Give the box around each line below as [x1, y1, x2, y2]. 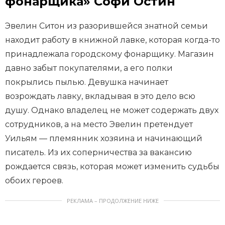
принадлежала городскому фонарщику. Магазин [5, 49, 214, 59]
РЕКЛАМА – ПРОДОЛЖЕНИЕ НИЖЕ [66, 197, 159, 205]
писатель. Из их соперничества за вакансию [5, 148, 192, 158]
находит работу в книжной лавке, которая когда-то [5, 35, 220, 45]
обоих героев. [5, 176, 63, 186]
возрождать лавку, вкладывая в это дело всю [5, 91, 195, 101]
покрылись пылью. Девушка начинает [5, 77, 168, 87]
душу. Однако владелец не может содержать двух [5, 105, 218, 116]
